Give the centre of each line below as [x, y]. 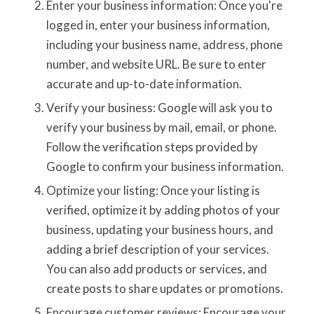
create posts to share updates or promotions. [164, 288]
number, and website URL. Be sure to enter [156, 64]
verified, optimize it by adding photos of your [163, 210]
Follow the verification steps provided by [152, 146]
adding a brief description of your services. [157, 249]
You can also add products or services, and [156, 268]
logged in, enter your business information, [158, 25]
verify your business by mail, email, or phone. [161, 127]
